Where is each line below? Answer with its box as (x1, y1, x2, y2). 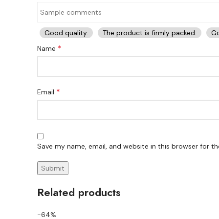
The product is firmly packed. (103, 28, 197, 37)
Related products (37, 184, 121, 200)
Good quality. (44, 28, 88, 37)
